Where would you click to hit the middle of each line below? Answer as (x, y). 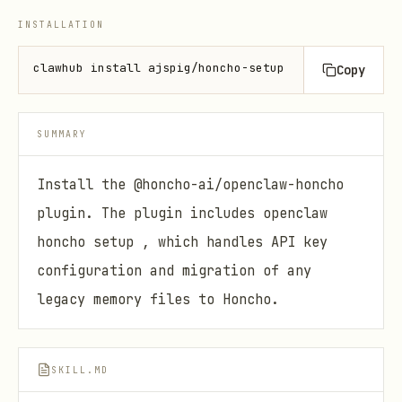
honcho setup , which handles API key (182, 242)
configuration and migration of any (174, 271)
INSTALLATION (61, 25)
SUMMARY (62, 134)
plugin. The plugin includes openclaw (182, 213)
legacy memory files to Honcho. (158, 299)
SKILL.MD (80, 370)
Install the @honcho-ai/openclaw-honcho (190, 184)
